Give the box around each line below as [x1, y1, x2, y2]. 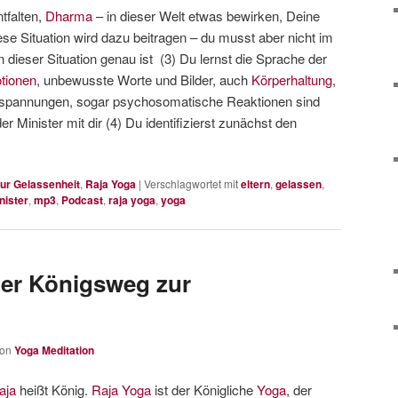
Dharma [45, 5, 92, 25]
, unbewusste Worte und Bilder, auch [36, 69, 251, 89]
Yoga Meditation [14, 341, 94, 358]
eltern [241, 176, 270, 193]
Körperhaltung [251, 69, 332, 89]
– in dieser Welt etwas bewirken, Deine [92, 5, 320, 25]
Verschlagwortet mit [144, 176, 238, 192]
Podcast [61, 192, 103, 209]
